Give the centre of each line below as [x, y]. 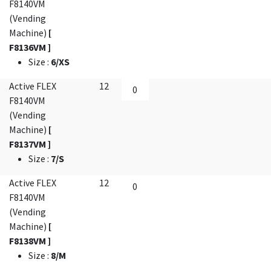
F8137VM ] [30, 144]
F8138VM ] [30, 241]
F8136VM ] [30, 47]
